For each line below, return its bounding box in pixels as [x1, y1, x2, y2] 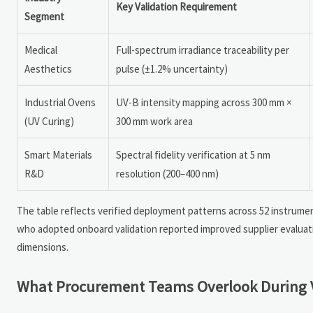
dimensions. [17, 240, 68, 254]
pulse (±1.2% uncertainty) [116, 61, 228, 75]
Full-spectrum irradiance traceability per [116, 43, 289, 57]
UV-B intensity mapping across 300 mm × [116, 95, 291, 109]
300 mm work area [116, 114, 193, 128]
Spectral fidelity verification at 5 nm [116, 147, 270, 161]
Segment [24, 9, 64, 23]
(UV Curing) [24, 114, 74, 128]
